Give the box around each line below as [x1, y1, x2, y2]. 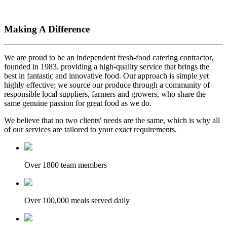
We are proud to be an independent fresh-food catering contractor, [4, 53, 213, 62]
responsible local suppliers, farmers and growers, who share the [4, 90, 206, 99]
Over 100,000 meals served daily [24, 196, 130, 205]
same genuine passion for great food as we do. [4, 99, 152, 108]
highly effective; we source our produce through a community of [4, 81, 210, 90]
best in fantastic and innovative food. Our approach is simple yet [4, 71, 209, 81]
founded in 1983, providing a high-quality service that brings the [4, 62, 209, 71]
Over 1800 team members [24, 161, 107, 170]
